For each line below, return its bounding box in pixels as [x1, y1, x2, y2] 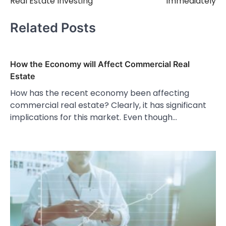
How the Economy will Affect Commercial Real [10, 59, 190, 70]
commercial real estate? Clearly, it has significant [10, 99, 206, 111]
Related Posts [10, 19, 96, 35]
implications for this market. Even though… [10, 111, 177, 124]
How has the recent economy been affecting [10, 87, 189, 99]
